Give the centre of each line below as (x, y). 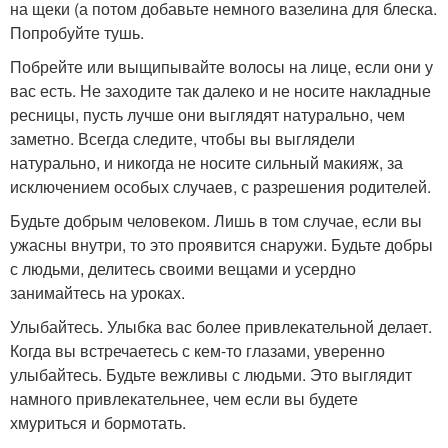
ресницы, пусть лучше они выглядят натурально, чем (207, 114)
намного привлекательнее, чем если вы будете (184, 398)
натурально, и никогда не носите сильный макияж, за (206, 162)
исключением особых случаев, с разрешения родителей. (220, 186)
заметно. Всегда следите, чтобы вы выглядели (182, 138)
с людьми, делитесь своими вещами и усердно (183, 268)
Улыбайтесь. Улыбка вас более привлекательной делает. (221, 326)
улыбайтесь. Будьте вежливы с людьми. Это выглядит (211, 374)
